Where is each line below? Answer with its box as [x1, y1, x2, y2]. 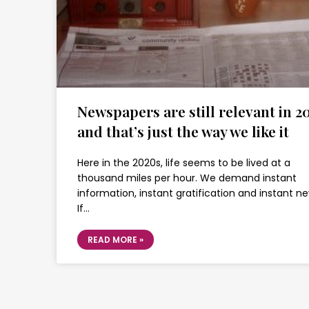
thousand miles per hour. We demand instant [77, 171, 297, 185]
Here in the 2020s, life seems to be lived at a [77, 156, 290, 170]
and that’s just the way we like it [77, 121, 289, 141]
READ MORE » [88, 234, 143, 246]
